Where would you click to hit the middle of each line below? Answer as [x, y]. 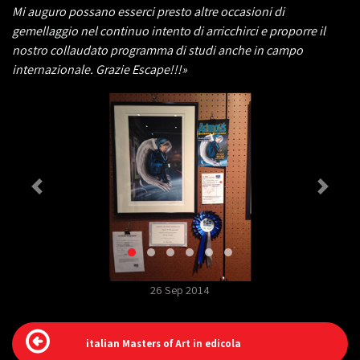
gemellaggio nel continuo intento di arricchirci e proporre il [169, 31]
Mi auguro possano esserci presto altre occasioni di [148, 12]
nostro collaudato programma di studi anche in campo [157, 50]
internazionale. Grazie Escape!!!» [100, 70]
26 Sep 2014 [180, 289]
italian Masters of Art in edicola [164, 343]
